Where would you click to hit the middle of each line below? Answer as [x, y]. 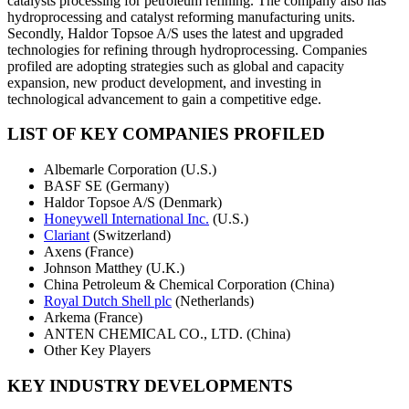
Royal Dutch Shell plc [108, 301]
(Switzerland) [130, 236]
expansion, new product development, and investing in [164, 82]
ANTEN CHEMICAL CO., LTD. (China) [167, 334]
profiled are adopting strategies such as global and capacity [176, 66]
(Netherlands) [213, 301]
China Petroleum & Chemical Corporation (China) [189, 285]
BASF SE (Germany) [106, 186]
